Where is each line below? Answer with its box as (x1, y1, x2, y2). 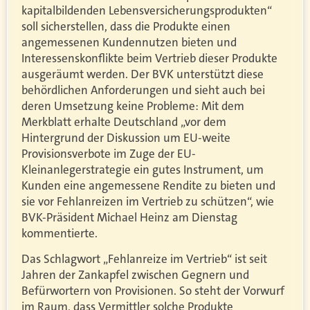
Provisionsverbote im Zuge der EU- (21, 146, 196, 162)
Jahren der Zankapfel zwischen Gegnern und (21, 267, 249, 283)
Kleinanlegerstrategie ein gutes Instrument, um (21, 162, 264, 178)
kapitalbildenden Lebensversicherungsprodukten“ (21, 3, 272, 19)
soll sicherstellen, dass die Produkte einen (21, 19, 230, 35)
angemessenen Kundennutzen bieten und (21, 35, 237, 51)
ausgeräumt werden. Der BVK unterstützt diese (21, 66, 264, 82)
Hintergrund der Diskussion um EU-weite (21, 130, 230, 146)
